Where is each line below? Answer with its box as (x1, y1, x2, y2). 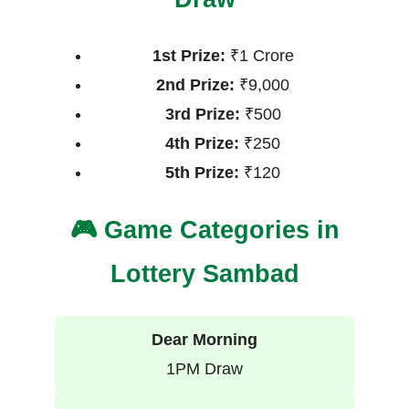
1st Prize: (152, 47, 225, 66)
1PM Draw (166, 360, 243, 379)
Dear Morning (152, 330, 257, 350)
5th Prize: (165, 163, 239, 183)
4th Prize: (165, 134, 239, 153)
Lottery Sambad (110, 259, 299, 288)
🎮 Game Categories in (69, 215, 340, 244)
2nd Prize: (156, 76, 235, 95)
